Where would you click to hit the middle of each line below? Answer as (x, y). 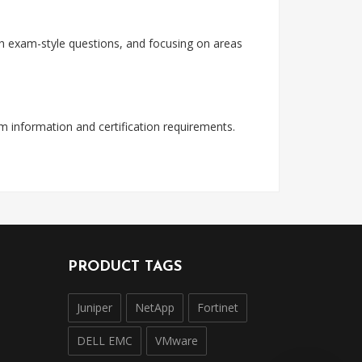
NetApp (154, 307)
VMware (176, 341)
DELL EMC (104, 341)
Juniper (94, 307)
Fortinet (217, 307)
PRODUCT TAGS (124, 267)
